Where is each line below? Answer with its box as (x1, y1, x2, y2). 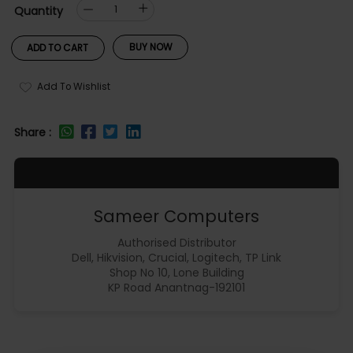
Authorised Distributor (117, 235, 236, 251)
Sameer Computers (94, 205, 259, 229)
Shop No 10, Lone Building (109, 265, 244, 281)
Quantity (13, 2, 63, 19)
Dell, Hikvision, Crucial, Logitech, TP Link (72, 250, 281, 266)
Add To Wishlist (37, 80, 111, 93)
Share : (13, 124, 51, 141)
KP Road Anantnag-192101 (108, 280, 245, 296)
